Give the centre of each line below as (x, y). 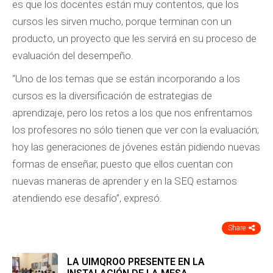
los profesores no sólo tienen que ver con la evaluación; (136, 130)
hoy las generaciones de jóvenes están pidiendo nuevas (136, 147)
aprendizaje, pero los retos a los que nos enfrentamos (132, 113)
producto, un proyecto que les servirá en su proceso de (134, 38)
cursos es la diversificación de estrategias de (112, 96)
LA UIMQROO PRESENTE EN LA (136, 262)
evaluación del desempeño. (73, 55)
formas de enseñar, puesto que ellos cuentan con (122, 164)
